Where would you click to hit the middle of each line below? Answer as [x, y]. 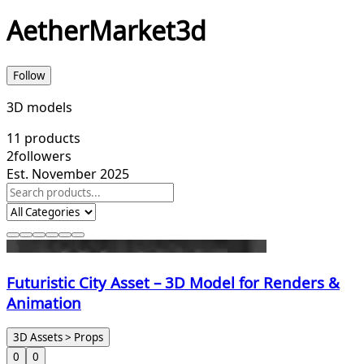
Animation [44, 302]
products [51, 138]
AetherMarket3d [106, 31]
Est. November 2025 [68, 173]
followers [43, 156]
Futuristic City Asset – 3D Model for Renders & [173, 282]
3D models [39, 107]
